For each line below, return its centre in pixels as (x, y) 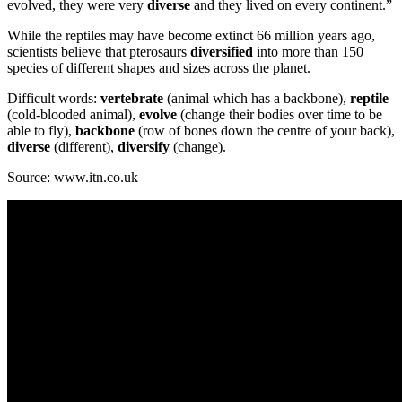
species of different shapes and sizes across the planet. (159, 67)
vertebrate (132, 98)
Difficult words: (54, 98)
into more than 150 (308, 51)
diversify (144, 146)
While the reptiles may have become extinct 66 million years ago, (191, 35)
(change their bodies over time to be (280, 114)
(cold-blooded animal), (73, 114)
